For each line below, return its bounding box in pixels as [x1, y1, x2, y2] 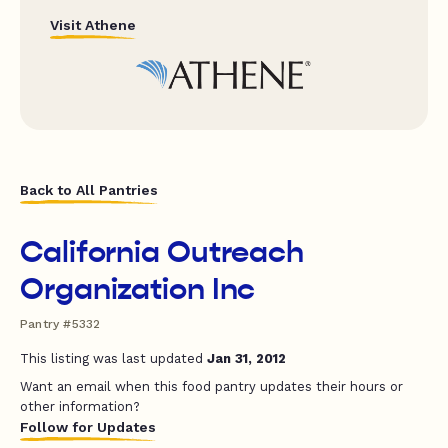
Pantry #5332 [20, 316, 101, 331]
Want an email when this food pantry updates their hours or [20, 378, 403, 394]
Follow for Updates [20, 418, 156, 435]
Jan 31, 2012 [207, 350, 286, 366]
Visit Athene [50, 17, 136, 33]
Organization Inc [20, 270, 256, 307]
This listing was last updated [20, 350, 207, 366]
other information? [20, 398, 140, 414]
